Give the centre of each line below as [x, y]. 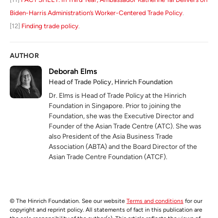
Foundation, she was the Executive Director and [121, 116]
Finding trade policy [50, 26]
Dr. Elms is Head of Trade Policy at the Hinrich [118, 96]
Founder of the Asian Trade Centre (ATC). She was [125, 127]
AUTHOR [24, 56]
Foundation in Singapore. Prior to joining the [115, 106]
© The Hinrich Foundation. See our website [68, 201]
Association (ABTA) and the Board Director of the [123, 147]
